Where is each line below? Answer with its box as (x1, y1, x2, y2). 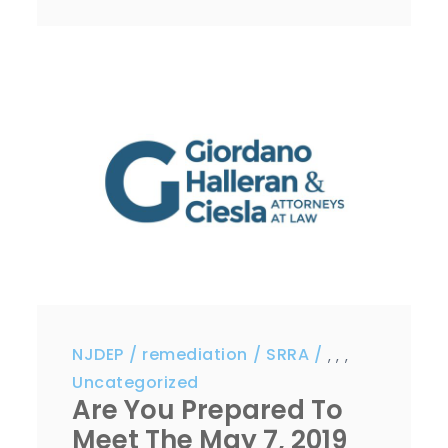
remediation (142, 342, 248, 366)
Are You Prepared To (72, 391, 344, 428)
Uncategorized (72, 370, 199, 394)
